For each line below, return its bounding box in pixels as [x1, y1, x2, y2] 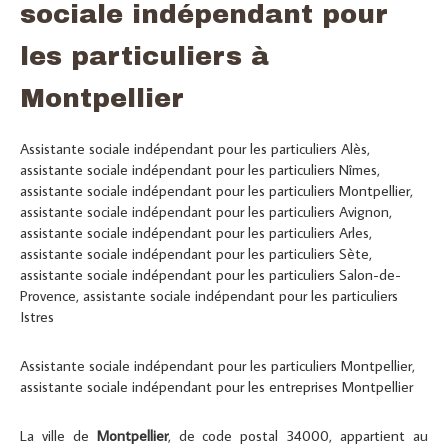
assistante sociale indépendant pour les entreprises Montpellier [20, 377, 413, 396]
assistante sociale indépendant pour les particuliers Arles [20, 223, 369, 242]
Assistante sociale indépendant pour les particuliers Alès [20, 139, 367, 158]
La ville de [20, 426, 97, 445]
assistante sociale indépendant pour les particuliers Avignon [20, 202, 389, 221]
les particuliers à [20, 42, 269, 70]
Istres [20, 307, 54, 326]
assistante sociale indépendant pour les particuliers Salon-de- [20, 265, 401, 284]
